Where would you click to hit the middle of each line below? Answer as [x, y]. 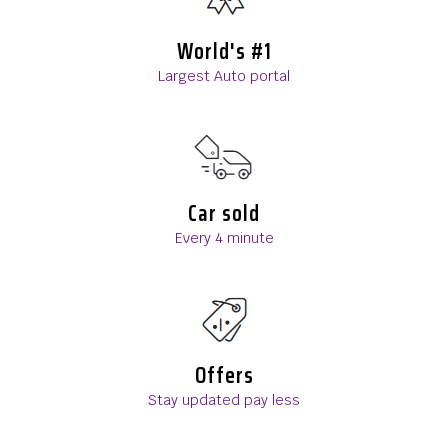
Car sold [224, 213]
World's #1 [224, 51]
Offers [224, 375]
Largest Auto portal [224, 75]
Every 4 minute [224, 237]
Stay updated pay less [224, 399]
